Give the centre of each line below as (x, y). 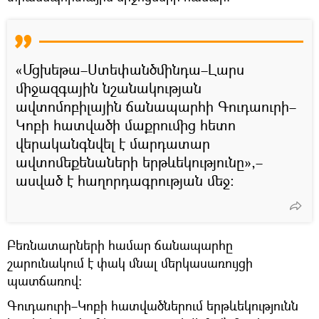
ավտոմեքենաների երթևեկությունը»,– (139, 162)
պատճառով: (45, 280)
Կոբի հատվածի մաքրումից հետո (126, 125)
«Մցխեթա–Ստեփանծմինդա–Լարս (130, 69)
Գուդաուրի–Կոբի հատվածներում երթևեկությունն (153, 305)
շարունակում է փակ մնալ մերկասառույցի (130, 262)
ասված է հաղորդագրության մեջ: (125, 180)
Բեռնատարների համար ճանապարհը (120, 245)
